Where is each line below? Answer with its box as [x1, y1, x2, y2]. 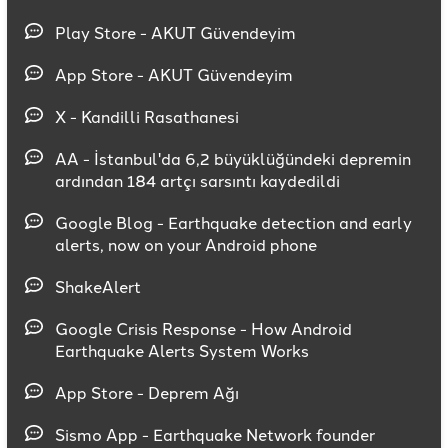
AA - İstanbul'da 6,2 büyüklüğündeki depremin [55, 147, 411, 170]
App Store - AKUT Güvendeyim [55, 63, 293, 86]
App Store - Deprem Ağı [55, 381, 239, 404]
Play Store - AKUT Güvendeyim [55, 21, 296, 44]
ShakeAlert [55, 275, 141, 298]
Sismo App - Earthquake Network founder [55, 423, 375, 446]
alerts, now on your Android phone [55, 233, 317, 256]
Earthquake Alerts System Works [55, 339, 309, 362]
